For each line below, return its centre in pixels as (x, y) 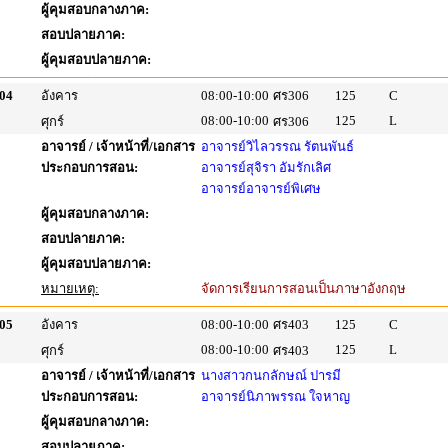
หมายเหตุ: (70, 288)
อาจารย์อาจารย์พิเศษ (261, 188)
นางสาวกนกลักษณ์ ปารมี (271, 375)
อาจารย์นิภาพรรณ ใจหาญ (275, 396)
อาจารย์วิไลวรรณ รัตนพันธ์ (277, 146)
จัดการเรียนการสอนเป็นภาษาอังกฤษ (303, 288)
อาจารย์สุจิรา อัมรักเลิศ (266, 167)
